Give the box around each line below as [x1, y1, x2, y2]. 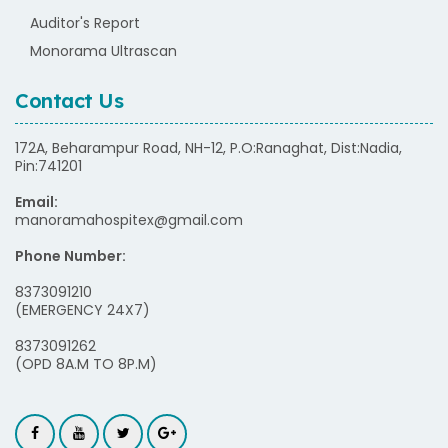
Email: [15, 192, 61, 212]
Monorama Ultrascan [30, 41, 177, 61]
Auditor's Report [30, 13, 140, 33]
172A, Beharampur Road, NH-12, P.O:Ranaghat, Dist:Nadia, [15, 138, 402, 158]
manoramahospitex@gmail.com [15, 210, 243, 230]
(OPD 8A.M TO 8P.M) [15, 354, 157, 374]
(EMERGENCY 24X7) [15, 300, 150, 320]
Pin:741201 [15, 156, 82, 176]
